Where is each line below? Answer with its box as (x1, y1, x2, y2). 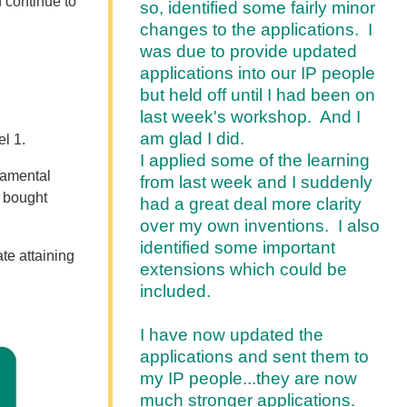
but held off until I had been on (140, 84, 376, 104)
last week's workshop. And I (140, 106, 362, 126)
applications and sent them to (140, 346, 370, 366)
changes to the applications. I (140, 19, 373, 39)
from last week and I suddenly (140, 172, 373, 192)
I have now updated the (140, 324, 324, 344)
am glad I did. (140, 128, 245, 148)
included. (140, 281, 212, 301)
